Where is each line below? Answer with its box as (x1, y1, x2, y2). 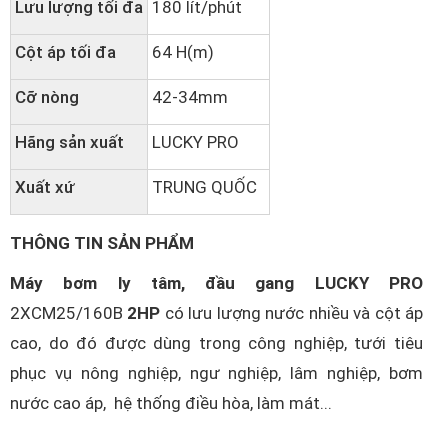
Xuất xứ (15, 177, 75, 197)
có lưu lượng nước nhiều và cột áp (160, 303, 424, 323)
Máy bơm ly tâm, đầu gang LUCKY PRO (10, 273, 423, 293)
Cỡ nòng (15, 87, 79, 107)
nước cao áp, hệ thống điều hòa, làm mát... (10, 393, 332, 413)
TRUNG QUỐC (152, 177, 257, 197)
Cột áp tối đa (15, 42, 116, 62)
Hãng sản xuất (15, 132, 124, 152)
